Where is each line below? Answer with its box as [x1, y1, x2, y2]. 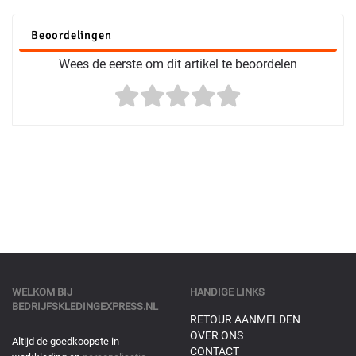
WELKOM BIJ [12, 286, 72, 298]
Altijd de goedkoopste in [12, 335, 119, 347]
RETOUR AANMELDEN [190, 313, 300, 326]
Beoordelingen [31, 28, 112, 42]
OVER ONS [190, 329, 243, 342]
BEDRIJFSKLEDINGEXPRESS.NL [12, 300, 158, 312]
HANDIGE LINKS [190, 286, 265, 298]
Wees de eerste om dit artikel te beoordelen [59, 56, 297, 72]
